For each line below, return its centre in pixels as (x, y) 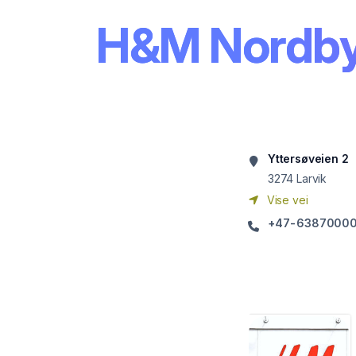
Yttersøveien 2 (308, 159)
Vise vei (286, 200)
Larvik (312, 178)
